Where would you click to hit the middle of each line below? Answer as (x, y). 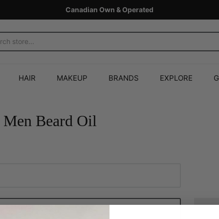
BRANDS (124, 78)
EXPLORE (176, 78)
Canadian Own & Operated (109, 10)
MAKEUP (72, 78)
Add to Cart (72, 210)
